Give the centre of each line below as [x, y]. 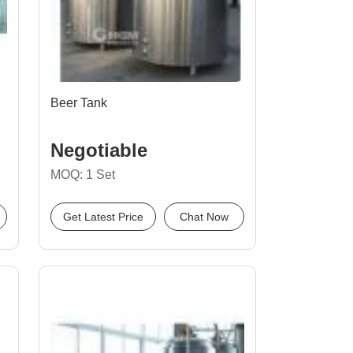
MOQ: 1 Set [83, 175]
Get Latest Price [103, 217]
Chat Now [204, 217]
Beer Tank [79, 103]
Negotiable [99, 150]
